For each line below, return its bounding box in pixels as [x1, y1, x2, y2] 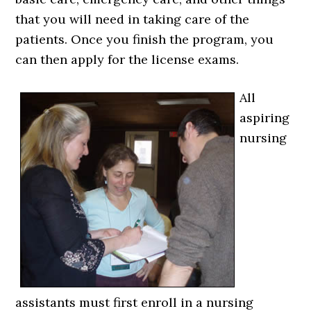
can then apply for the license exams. [15, 51, 239, 67]
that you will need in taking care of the [15, 11, 250, 27]
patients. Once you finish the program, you [15, 31, 274, 47]
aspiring [239, 110, 290, 126]
